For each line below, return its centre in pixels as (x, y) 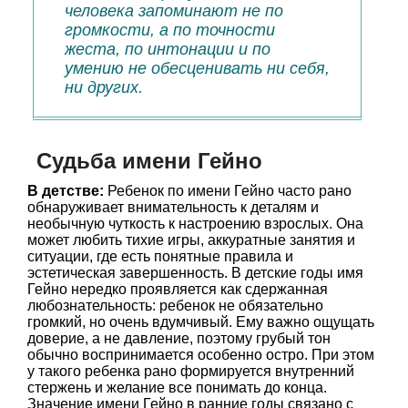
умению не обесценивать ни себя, (197, 68)
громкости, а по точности (170, 30)
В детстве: (66, 191)
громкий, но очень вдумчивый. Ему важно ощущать (201, 322)
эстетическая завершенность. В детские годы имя (195, 273)
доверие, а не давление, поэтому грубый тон (179, 338)
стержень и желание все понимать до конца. (177, 388)
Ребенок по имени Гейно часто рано (228, 191)
